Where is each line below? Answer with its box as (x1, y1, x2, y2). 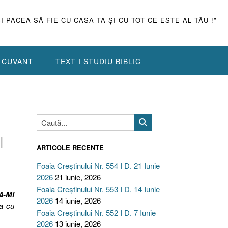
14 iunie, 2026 (54, 195, 101, 206)
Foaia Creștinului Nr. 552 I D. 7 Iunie (36, 207, 156, 218)
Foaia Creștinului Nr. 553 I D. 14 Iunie (36, 184, 160, 194)
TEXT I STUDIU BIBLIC (55, 56, 141, 66)
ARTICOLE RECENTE (36, 142, 104, 152)
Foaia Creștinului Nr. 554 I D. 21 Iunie (36, 160, 160, 171)
